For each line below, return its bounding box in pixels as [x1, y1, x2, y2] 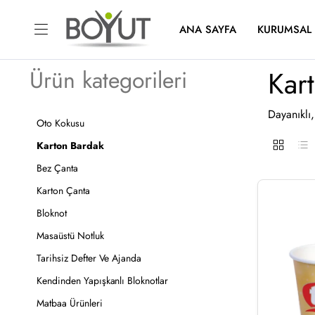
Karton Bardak [37, 139, 104, 153]
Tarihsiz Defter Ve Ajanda [37, 251, 142, 265]
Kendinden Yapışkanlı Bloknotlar [37, 274, 169, 288]
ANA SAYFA [179, 22, 236, 37]
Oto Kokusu [37, 116, 84, 130]
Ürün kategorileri [30, 64, 187, 96]
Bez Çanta [37, 161, 78, 175]
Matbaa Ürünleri [37, 296, 103, 310]
